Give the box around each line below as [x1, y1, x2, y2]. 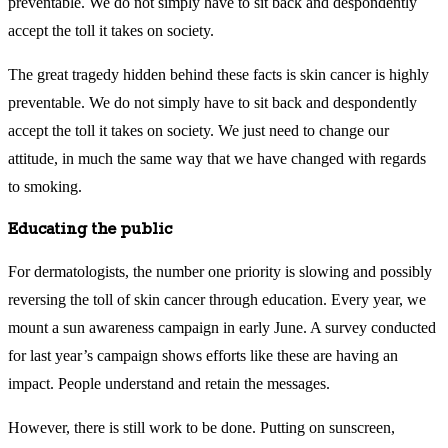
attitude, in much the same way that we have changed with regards [8, 150, 426, 168]
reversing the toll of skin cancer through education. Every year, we [8, 290, 426, 308]
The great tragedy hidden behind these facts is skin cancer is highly [8, 66, 429, 84]
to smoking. [8, 178, 82, 196]
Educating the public [8, 220, 172, 240]
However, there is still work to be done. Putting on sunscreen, [8, 418, 395, 436]
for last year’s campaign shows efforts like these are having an [8, 346, 398, 364]
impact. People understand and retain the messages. [8, 374, 330, 392]
